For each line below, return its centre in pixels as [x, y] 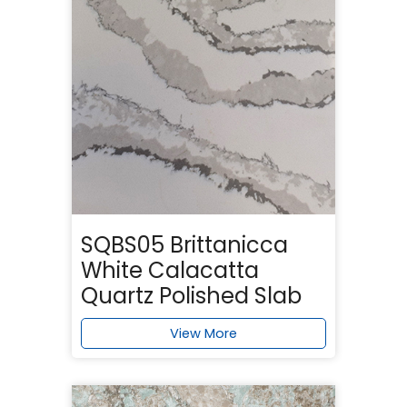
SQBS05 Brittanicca [184, 244]
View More [203, 333]
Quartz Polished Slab [191, 295]
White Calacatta [170, 270]
